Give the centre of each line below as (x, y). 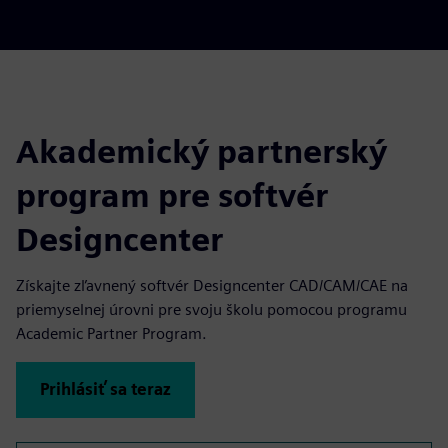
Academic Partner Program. (111, 333)
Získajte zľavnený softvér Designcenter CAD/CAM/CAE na (212, 285)
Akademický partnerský (201, 151)
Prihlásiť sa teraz (105, 389)
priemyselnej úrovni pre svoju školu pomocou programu (211, 309)
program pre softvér (172, 195)
